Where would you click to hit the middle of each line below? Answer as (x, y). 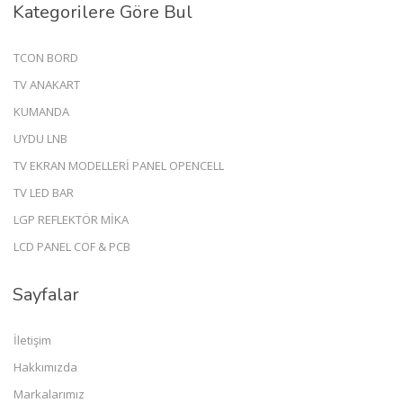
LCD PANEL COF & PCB (72, 246)
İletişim (32, 340)
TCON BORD (46, 57)
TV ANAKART (47, 84)
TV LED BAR (44, 192)
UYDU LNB (40, 138)
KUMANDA (41, 111)
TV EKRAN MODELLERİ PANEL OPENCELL (119, 165)
